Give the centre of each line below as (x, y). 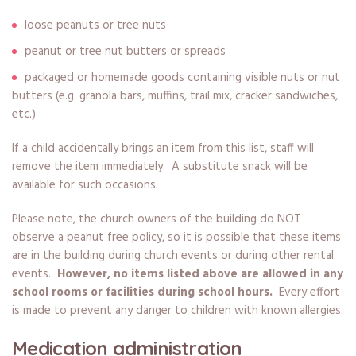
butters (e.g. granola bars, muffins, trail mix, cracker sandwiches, (174, 97)
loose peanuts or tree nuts (95, 26)
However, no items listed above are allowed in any (200, 275)
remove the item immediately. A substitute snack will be (159, 167)
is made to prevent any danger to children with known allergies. (177, 311)
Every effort (306, 293)
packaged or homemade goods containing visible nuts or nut (182, 78)
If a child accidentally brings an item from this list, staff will (163, 149)
